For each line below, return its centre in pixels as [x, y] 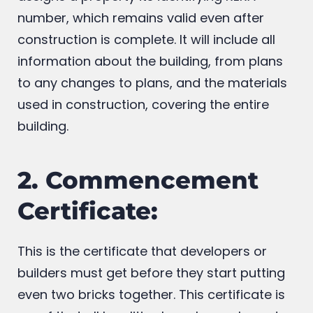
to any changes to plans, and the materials [152, 122]
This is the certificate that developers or [142, 290]
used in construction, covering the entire [143, 143]
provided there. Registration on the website [152, 13]
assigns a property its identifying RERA [137, 35]
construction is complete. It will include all [146, 78]
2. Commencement [138, 219]
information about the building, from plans [150, 100]
